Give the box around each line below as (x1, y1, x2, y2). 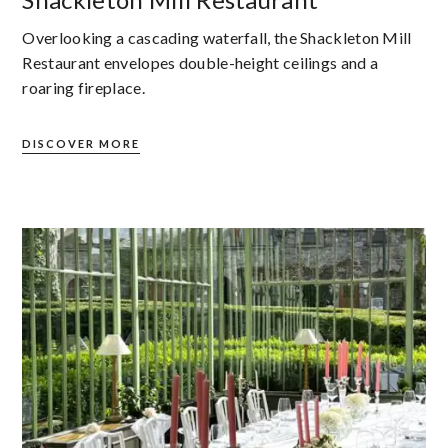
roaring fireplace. (22, 78, 145, 98)
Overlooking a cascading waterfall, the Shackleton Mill (22, 28, 412, 48)
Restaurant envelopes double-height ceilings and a (22, 53, 379, 73)
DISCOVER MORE (22, 137, 141, 151)
